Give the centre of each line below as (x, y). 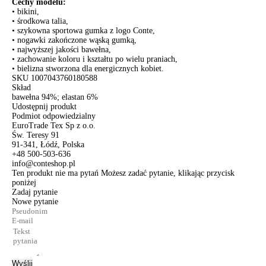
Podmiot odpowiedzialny (54, 116)
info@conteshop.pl (44, 164)
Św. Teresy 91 (36, 135)
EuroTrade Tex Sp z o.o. (54, 126)
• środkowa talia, (40, 21)
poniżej (24, 183)
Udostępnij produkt (44, 107)
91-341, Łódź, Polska (48, 145)
